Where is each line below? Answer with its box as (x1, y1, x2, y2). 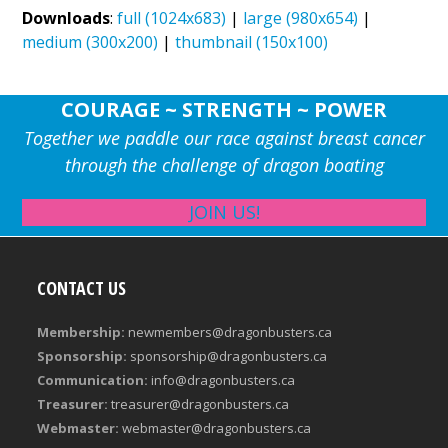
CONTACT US (37, 275, 127, 300)
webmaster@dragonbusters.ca (122, 418, 312, 437)
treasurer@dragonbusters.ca (111, 394, 290, 413)
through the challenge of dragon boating (64, 152, 384, 177)
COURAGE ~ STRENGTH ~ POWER (61, 95, 387, 123)
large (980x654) (243, 6, 359, 29)
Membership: (37, 322, 126, 341)
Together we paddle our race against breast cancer (23, 125, 425, 150)
